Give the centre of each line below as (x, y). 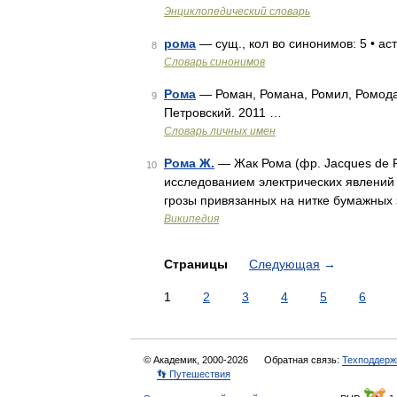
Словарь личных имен (220, 131)
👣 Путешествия (194, 374)
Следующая (284, 264)
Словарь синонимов (214, 62)
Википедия (191, 219)
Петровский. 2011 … (223, 113)
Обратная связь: (303, 360)
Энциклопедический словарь (237, 12)
